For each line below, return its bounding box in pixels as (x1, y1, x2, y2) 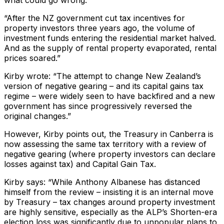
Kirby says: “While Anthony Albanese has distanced (4, 176, 200, 187)
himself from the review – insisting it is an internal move (4, 186, 213, 197)
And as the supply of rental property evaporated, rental (4, 42, 216, 53)
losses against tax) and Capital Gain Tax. (4, 158, 156, 169)
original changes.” (4, 110, 71, 121)
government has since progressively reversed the (4, 100, 192, 111)
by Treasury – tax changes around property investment (4, 196, 215, 207)
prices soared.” (4, 52, 60, 63)
